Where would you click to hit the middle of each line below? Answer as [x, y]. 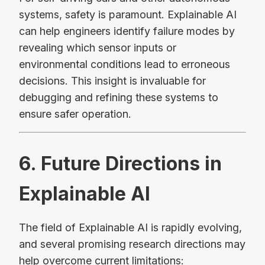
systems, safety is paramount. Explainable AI [128, 14]
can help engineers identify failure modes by [127, 31]
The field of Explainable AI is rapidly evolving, [130, 228]
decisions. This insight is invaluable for [112, 80]
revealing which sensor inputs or [98, 47]
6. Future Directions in [120, 164]
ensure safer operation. [75, 114]
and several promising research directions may [132, 244]
